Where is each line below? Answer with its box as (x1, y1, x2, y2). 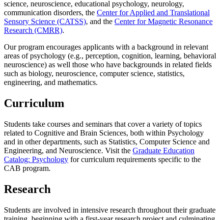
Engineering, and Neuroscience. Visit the (4, 146, 133, 155)
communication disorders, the (4, 8, 97, 17)
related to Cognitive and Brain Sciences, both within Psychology (4, 129, 204, 137)
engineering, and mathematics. (4, 78, 98, 87)
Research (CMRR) (4, 26, 62, 35)
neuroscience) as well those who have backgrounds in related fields (4, 60, 212, 69)
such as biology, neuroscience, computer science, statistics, (4, 69, 185, 78)
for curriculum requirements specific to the (68, 155, 201, 164)
